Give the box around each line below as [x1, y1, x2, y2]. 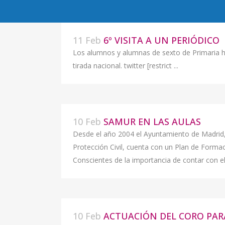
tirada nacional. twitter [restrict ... [73, 61, 178, 70]
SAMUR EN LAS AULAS [103, 116, 201, 128]
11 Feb [73, 34, 101, 46]
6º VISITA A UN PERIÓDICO [103, 34, 219, 46]
